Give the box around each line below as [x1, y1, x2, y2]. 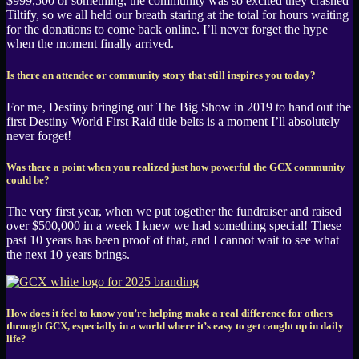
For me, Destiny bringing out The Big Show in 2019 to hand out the [6, 99, 351, 114]
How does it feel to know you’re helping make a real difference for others [6, 307, 333, 320]
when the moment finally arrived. [6, 37, 174, 51]
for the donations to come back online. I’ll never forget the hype [6, 22, 328, 37]
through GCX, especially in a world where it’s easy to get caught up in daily [6, 320, 344, 333]
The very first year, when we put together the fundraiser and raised [6, 204, 341, 218]
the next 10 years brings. [6, 247, 130, 261]
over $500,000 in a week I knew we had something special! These [6, 218, 341, 232]
